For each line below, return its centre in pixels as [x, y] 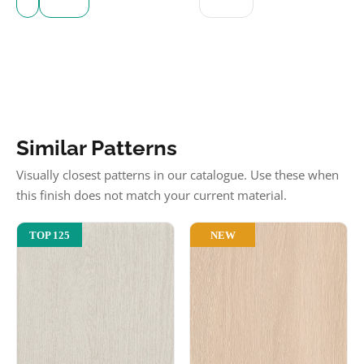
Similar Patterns [97, 148]
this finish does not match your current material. [152, 195]
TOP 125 [50, 235]
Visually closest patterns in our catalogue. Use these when [178, 175]
